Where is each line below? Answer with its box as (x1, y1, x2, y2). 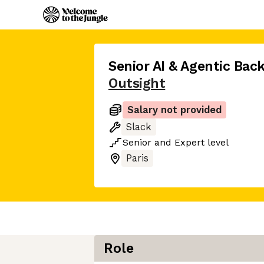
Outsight (108, 75, 166, 91)
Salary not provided (127, 104, 222, 115)
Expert (174, 137, 204, 148)
